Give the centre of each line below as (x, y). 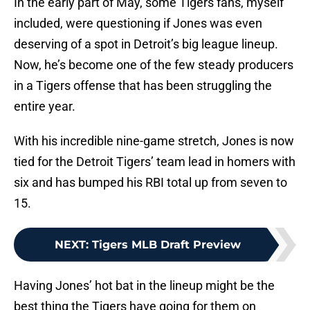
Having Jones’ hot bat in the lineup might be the (144, 286)
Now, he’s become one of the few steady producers (154, 65)
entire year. (45, 107)
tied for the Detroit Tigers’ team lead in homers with (155, 162)
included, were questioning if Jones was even (138, 24)
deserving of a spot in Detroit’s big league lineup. (146, 44)
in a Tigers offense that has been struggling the (143, 86)
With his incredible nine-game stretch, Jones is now (154, 141)
